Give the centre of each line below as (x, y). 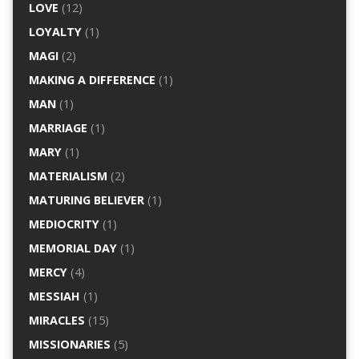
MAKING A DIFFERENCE (92, 80)
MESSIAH (54, 296)
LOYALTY (55, 32)
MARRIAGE (58, 128)
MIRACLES (56, 321)
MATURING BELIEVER (86, 200)
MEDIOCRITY (64, 224)
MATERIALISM (68, 176)
